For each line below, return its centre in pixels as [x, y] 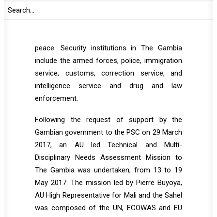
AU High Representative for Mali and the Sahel [108, 195]
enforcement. [56, 98]
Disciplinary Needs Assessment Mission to [108, 157]
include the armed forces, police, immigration [108, 61]
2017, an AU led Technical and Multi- [108, 145]
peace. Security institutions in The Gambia [108, 48]
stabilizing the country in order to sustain [108, 35]
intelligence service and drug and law [108, 86]
